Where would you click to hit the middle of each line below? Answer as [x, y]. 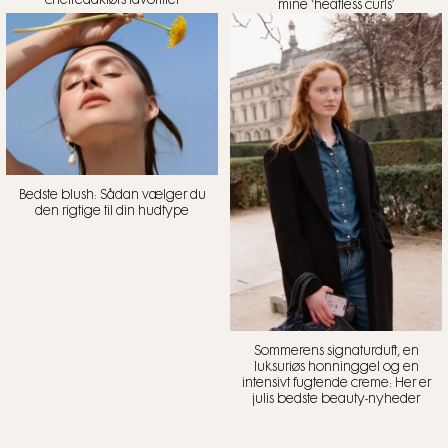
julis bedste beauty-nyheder [336, 398]
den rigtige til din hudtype [112, 210]
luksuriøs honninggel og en [336, 366]
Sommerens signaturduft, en [336, 350]
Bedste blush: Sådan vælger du [112, 194]
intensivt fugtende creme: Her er [336, 382]
